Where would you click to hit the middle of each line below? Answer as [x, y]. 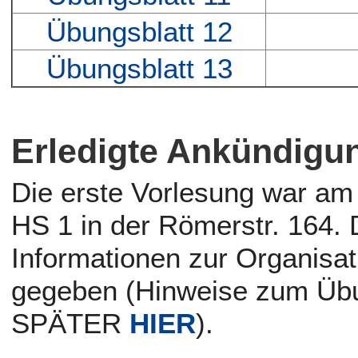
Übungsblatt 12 [139, 32]
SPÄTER [71, 324]
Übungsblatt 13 [139, 69]
